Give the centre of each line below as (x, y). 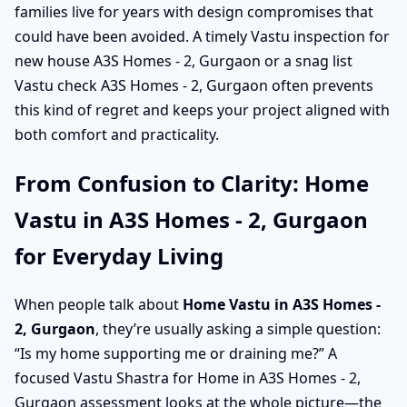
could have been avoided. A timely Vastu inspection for (202, 37)
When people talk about (99, 305)
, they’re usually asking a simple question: (238, 329)
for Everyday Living (119, 256)
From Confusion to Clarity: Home (192, 184)
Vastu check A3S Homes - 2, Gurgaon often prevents (194, 86)
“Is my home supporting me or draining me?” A (176, 354)
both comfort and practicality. (117, 135)
